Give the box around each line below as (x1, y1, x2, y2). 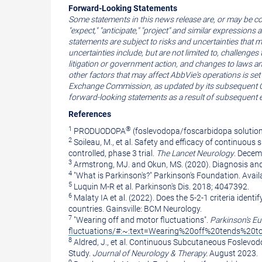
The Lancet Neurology (156, 149, 234, 158)
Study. (68, 249, 92, 258)
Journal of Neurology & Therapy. (92, 249, 208, 258)
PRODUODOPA (72, 126, 126, 136)
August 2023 (209, 249, 256, 258)
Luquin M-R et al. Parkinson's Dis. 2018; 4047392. (72, 182, 249, 191)
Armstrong (74, 160, 113, 169)
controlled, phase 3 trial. (68, 149, 156, 158)
